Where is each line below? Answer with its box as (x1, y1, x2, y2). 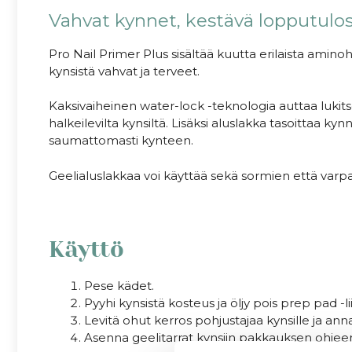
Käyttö (49, 235, 124, 262)
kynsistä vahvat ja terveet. (49, 63, 200, 79)
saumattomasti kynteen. (49, 133, 193, 148)
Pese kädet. (84, 277, 154, 293)
